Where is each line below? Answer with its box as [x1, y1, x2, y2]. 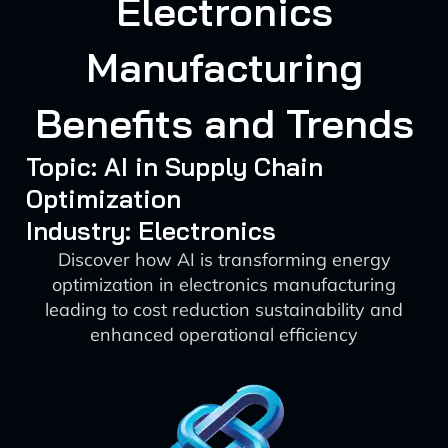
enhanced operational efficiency [90, 323, 358, 346]
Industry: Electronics [25, 215, 276, 246]
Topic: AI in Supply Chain [25, 151, 323, 182]
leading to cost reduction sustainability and [45, 298, 403, 321]
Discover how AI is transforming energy [57, 248, 391, 271]
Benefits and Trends [34, 98, 414, 148]
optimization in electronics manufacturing [52, 273, 396, 296]
